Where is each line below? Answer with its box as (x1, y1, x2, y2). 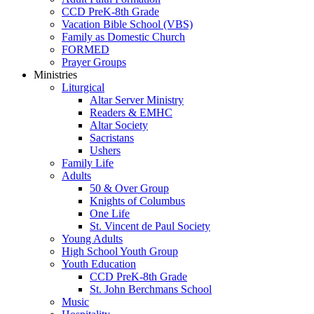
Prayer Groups (62, 55, 126, 68)
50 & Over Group (90, 182, 169, 194)
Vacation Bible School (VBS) (62, 18, 193, 30)
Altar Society (90, 118, 148, 131)
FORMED (62, 43, 109, 55)
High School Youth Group (62, 245, 178, 257)
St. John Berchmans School (90, 282, 212, 295)
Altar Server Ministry (90, 93, 184, 106)
